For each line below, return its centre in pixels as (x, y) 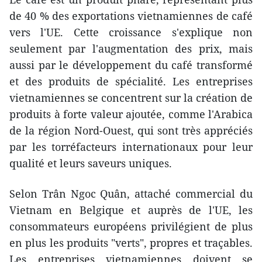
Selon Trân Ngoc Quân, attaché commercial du (131, 193)
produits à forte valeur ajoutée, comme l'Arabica (131, 114)
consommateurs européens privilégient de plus (131, 226)
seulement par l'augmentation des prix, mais (131, 48)
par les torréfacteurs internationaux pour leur (131, 146)
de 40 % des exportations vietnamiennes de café (131, 15)
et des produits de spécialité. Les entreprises (131, 81)
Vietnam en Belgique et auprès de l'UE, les (131, 210)
